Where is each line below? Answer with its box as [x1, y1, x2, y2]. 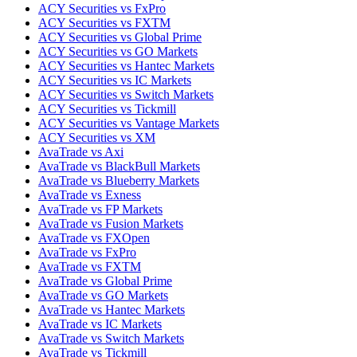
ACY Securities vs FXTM [38, 15, 171, 29]
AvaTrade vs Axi [38, 144, 124, 159]
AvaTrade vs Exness [38, 187, 141, 202]
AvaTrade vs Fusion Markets [38, 216, 183, 230]
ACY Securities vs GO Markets [38, 44, 198, 58]
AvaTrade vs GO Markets [38, 288, 168, 302]
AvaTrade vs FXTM [38, 259, 141, 273]
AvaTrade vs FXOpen [38, 230, 150, 245]
